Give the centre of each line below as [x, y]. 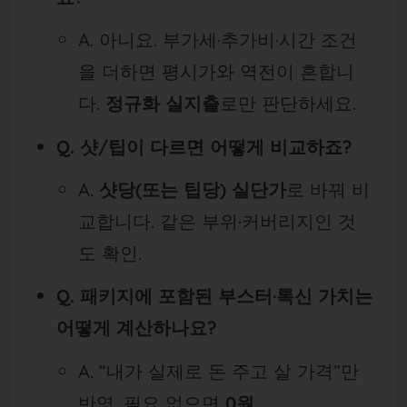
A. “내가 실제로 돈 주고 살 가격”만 [219, 371]
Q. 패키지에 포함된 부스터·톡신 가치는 [214, 296]
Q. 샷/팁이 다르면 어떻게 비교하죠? [204, 146]
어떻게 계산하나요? [136, 328]
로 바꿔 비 [328, 190]
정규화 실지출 [163, 104]
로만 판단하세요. [288, 104]
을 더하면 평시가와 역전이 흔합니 [217, 72]
